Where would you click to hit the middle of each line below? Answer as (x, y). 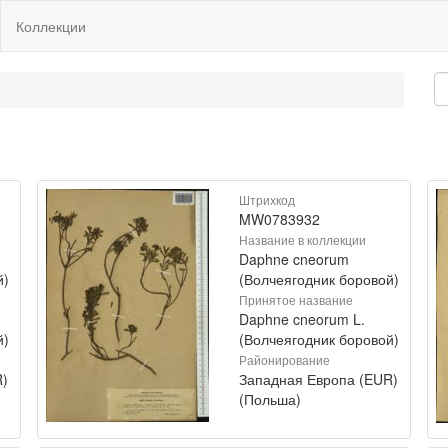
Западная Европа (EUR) (318, 379)
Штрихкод (267, 199)
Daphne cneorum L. (302, 319)
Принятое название (296, 299)
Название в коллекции (302, 239)
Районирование (284, 359)
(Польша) (270, 399)
